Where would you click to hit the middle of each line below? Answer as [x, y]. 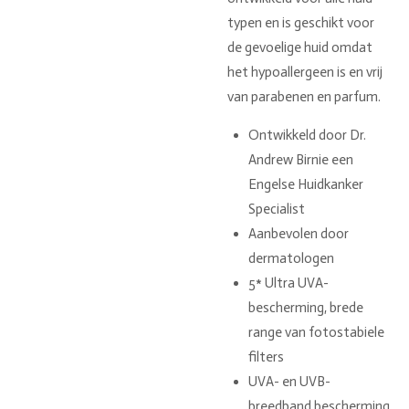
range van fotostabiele [316, 332]
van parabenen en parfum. [304, 96]
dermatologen [291, 258]
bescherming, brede [305, 307]
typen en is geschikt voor [301, 22]
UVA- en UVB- [289, 381]
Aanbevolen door [298, 233]
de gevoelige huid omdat [300, 47]
